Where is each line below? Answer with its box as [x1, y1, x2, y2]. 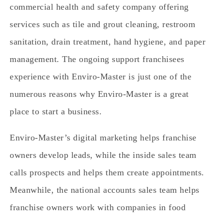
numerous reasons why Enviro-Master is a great [10, 89, 189, 99]
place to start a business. [10, 106, 102, 116]
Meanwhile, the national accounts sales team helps [10, 185, 200, 195]
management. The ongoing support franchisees [10, 54, 185, 64]
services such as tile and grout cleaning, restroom [10, 19, 195, 29]
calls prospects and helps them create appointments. [10, 167, 204, 177]
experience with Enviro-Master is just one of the [10, 71, 191, 81]
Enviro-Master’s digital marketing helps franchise [10, 132, 197, 142]
